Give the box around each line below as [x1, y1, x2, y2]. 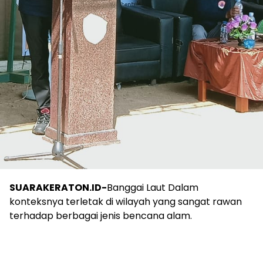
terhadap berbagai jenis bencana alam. [9, 209, 192, 223]
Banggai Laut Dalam [107, 181, 198, 195]
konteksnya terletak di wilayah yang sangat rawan [9, 195, 242, 209]
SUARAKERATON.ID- [9, 181, 107, 195]
